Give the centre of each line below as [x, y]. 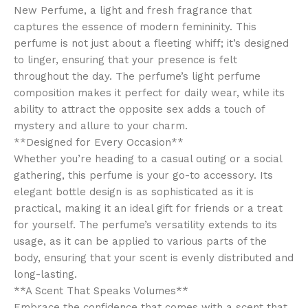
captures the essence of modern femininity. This [135, 27]
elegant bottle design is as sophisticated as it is [134, 192]
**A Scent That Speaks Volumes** [101, 291]
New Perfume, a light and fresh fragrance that [133, 11]
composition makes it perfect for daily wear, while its [149, 93]
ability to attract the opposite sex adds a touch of [139, 110]
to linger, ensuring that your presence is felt [125, 60]
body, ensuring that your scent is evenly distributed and [154, 258]
